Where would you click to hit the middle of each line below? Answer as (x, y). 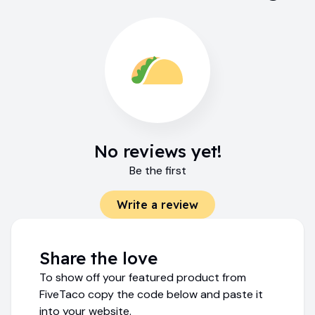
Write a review (157, 204)
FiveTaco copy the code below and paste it (151, 294)
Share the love (98, 258)
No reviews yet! (157, 151)
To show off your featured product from (143, 277)
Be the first (157, 170)
